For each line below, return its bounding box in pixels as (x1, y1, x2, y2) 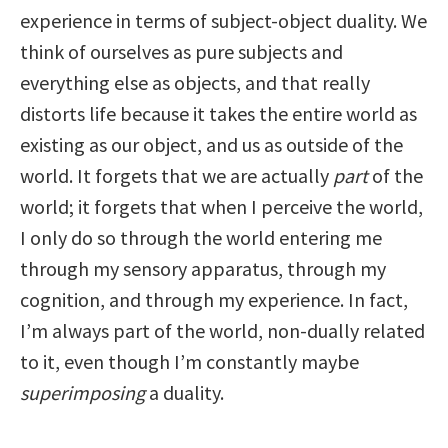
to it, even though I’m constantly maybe (20, 349, 359, 375)
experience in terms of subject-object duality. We (20, 8, 427, 34)
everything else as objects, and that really (20, 70, 370, 96)
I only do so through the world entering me (20, 225, 382, 251)
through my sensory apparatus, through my (20, 256, 386, 282)
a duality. (145, 380, 224, 406)
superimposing (20, 380, 145, 406)
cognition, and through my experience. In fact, (20, 287, 408, 313)
